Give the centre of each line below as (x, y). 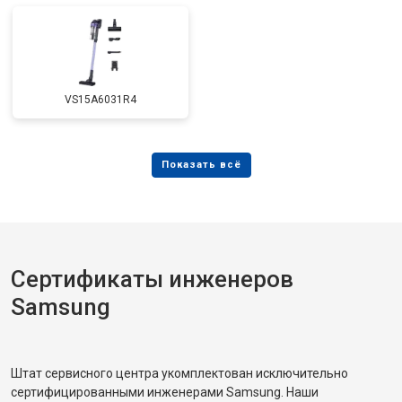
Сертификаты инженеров (152, 279)
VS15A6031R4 (100, 100)
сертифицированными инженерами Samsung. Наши (165, 392)
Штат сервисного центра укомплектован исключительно (179, 373)
